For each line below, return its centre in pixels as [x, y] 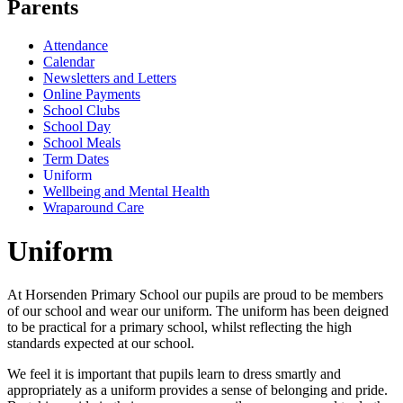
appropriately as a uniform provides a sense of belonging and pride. [197, 390]
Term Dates [76, 158]
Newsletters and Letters [110, 77]
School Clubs [81, 110]
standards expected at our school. [101, 344]
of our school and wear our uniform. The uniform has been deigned [198, 311]
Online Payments [92, 94]
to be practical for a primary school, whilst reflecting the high [179, 327]
